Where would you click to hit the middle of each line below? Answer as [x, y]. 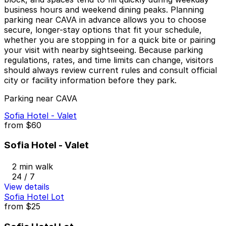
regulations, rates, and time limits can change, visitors [109, 60]
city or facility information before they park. [90, 80]
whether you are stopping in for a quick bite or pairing [110, 40]
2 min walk [33, 166]
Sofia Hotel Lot [34, 196]
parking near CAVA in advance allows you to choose [105, 20]
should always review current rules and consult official [110, 70]
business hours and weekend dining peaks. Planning [104, 10]
